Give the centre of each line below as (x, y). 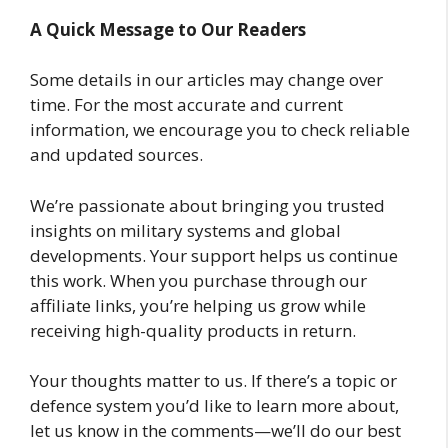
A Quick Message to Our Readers (168, 29)
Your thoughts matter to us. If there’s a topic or (213, 381)
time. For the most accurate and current (186, 105)
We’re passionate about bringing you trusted (207, 205)
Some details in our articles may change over (206, 80)
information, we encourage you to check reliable (220, 130)
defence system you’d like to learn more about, (214, 406)
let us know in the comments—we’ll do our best (215, 431)
